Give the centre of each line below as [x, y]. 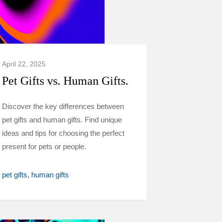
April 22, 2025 [24, 64]
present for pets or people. [44, 146]
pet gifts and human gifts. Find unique [62, 120]
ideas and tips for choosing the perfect [63, 133]
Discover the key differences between [63, 106]
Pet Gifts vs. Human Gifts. [65, 81]
